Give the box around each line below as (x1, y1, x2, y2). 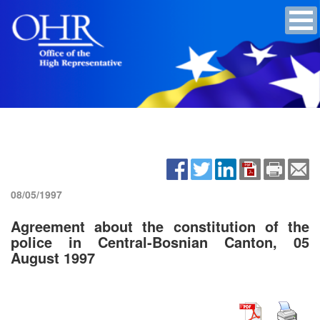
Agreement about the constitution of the (11, 215, 309, 236)
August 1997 (11, 246, 95, 268)
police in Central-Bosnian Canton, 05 (11, 231, 309, 252)
